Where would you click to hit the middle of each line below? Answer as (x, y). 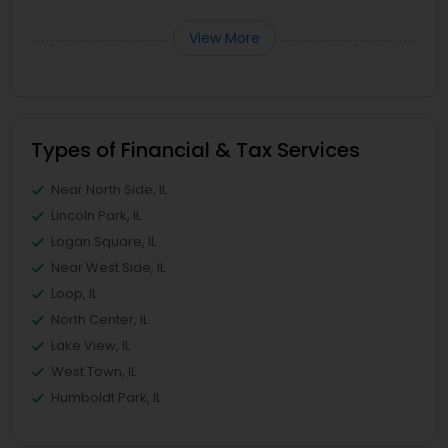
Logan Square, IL (103, 241)
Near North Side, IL (109, 189)
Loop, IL (74, 293)
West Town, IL (93, 371)
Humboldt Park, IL (106, 397)
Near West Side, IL (108, 267)
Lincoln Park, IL (96, 215)
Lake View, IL (90, 345)
